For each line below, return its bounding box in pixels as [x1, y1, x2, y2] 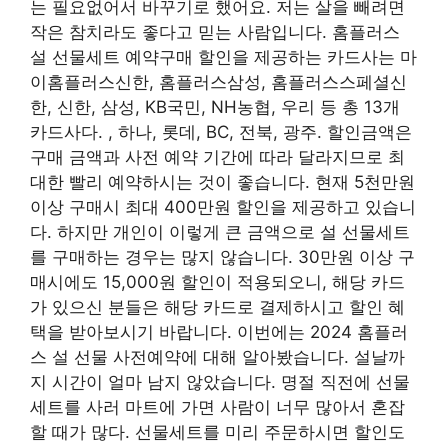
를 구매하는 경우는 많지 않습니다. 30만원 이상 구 [30, 246, 415, 267]
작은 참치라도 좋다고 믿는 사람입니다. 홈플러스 [30, 21, 400, 42]
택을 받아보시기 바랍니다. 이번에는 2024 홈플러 [30, 321, 408, 342]
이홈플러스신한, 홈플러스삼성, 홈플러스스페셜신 [30, 71, 407, 92]
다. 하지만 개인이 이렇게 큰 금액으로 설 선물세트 [30, 221, 410, 242]
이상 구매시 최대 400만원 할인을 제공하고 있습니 [30, 196, 416, 217]
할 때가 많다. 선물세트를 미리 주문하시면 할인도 [30, 421, 405, 442]
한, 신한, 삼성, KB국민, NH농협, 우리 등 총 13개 [30, 96, 400, 117]
